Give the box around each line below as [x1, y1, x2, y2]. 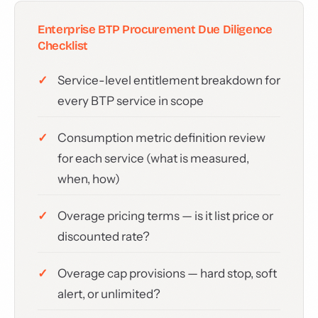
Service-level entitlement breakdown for [57, 73, 280, 87]
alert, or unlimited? [57, 287, 160, 301]
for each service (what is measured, [57, 151, 249, 165]
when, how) [57, 172, 120, 186]
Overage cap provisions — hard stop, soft [57, 266, 277, 280]
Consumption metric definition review [57, 131, 265, 145]
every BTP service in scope [57, 94, 204, 108]
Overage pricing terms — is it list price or [57, 209, 273, 223]
